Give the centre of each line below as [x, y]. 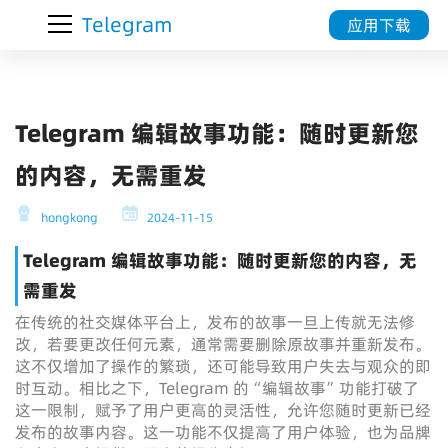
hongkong [68, 217]
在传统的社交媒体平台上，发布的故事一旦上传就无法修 [215, 322]
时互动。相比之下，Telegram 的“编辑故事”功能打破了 [217, 388]
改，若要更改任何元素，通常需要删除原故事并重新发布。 [223, 344]
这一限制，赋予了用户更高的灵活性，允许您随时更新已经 [223, 410]
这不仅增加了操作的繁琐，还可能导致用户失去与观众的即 [223, 366]
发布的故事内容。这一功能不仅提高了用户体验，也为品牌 [223, 432]
